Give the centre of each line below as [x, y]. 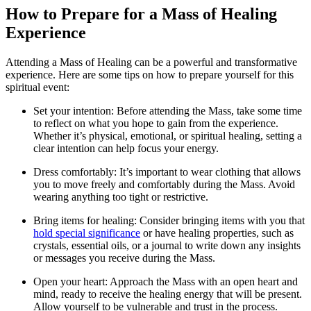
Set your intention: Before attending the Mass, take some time [168, 111]
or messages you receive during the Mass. [124, 258]
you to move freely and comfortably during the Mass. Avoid [164, 185]
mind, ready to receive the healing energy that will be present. [168, 294]
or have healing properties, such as [217, 233]
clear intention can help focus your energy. [126, 149]
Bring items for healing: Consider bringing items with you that [169, 221]
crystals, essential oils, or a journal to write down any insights [167, 246]
